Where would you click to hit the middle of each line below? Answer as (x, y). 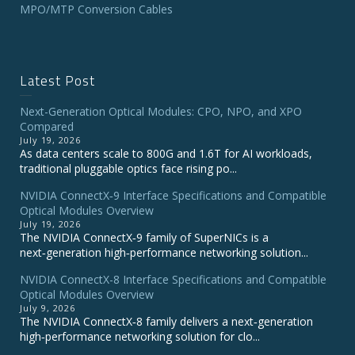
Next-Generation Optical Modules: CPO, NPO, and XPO (161, 111)
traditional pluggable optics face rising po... (128, 168)
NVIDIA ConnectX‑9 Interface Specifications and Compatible (173, 195)
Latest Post (57, 81)
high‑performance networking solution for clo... (140, 336)
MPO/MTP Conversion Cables (96, 9)
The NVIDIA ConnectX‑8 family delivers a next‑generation (166, 321)
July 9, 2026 (48, 308)
